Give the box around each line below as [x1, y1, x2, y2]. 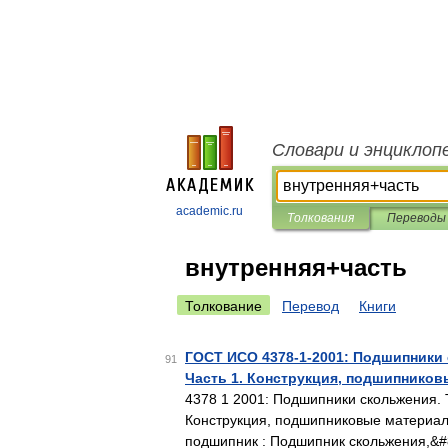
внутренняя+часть [185, 254, 407, 281]
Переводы [386, 211, 446, 225]
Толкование [185, 298, 262, 314]
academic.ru [176, 204, 243, 218]
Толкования [287, 211, 354, 225]
